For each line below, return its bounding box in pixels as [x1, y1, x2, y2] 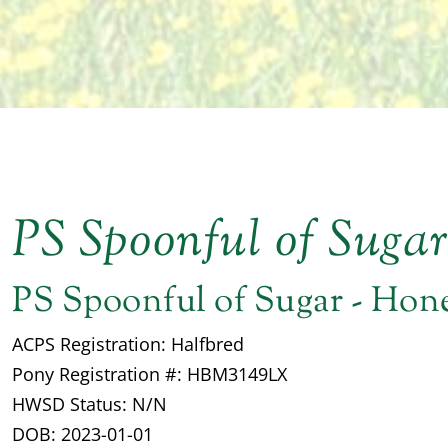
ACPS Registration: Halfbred [12, 331, 244, 356]
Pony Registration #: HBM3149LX [12, 361, 287, 386]
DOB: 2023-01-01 [12, 421, 153, 446]
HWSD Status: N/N [12, 391, 167, 416]
